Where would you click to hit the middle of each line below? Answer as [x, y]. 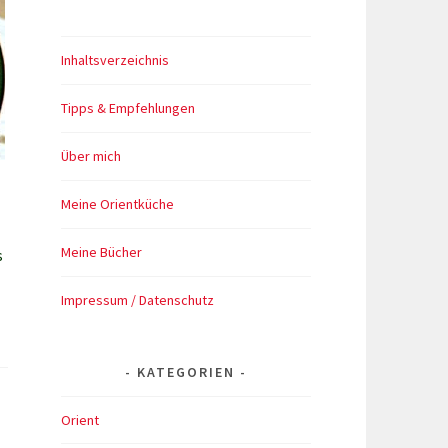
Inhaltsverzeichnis [115, 59]
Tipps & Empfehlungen [128, 107]
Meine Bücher [101, 251]
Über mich [91, 155]
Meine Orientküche [117, 203]
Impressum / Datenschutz [137, 299]
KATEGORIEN [186, 371]
